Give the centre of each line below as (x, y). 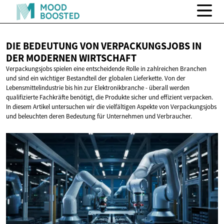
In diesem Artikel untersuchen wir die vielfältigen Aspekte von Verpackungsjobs (111, 107)
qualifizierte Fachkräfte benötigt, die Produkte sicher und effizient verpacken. (109, 97)
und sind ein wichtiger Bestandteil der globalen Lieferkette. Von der (96, 78)
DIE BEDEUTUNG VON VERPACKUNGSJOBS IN (104, 46)
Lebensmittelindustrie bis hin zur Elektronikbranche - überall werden (98, 88)
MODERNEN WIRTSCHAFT (81, 58)
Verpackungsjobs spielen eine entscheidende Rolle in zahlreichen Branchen (106, 69)
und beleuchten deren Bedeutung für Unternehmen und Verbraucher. (99, 116)
